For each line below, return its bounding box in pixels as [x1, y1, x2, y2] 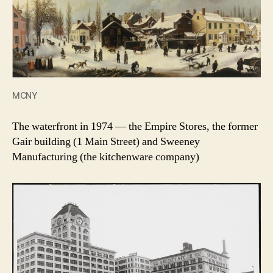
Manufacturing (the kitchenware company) [12, 150, 199, 165]
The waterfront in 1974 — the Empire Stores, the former [12, 119, 258, 134]
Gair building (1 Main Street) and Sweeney [12, 135, 200, 149]
